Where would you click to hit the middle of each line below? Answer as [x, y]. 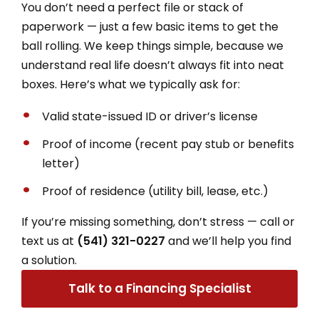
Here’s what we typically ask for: [150, 84]
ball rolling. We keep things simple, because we [152, 46]
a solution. [49, 260]
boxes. [41, 84]
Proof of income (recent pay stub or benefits [168, 144]
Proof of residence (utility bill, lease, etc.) [155, 191]
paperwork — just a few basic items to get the [150, 26]
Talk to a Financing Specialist [159, 288]
